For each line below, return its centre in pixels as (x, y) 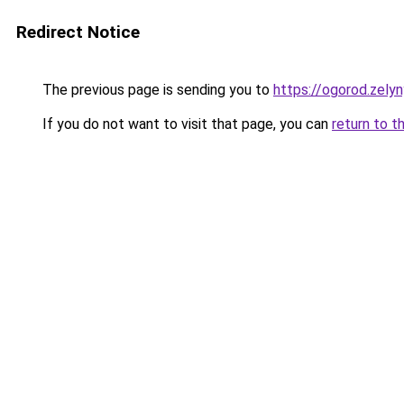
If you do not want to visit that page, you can (185, 124)
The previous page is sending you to (156, 90)
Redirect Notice (78, 32)
